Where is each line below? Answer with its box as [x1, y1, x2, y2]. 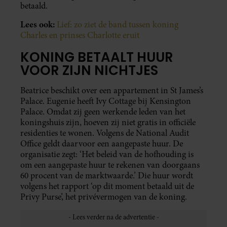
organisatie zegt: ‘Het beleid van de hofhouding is [20, 148, 194, 160]
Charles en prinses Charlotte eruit [20, 29, 139, 42]
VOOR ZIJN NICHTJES [20, 61, 158, 80]
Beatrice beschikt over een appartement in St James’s [20, 84, 203, 96]
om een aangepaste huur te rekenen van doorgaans [20, 159, 200, 171]
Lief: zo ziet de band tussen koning [57, 19, 178, 31]
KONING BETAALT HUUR [20, 48, 173, 66]
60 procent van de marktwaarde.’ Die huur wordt [20, 169, 193, 181]
